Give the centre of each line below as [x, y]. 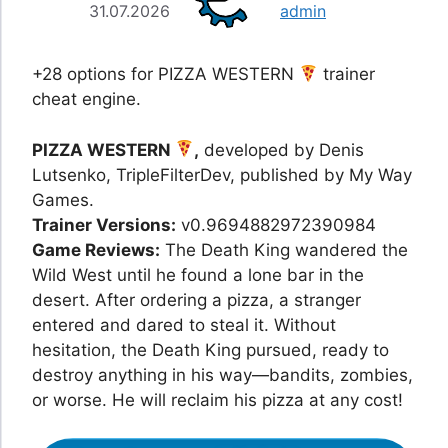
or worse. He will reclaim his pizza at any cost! [217, 399]
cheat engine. [86, 99]
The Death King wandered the [284, 249]
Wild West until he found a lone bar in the [198, 274]
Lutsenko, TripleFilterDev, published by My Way [222, 174]
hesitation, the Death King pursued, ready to [210, 349]
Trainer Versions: [104, 224]
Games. [63, 199]
